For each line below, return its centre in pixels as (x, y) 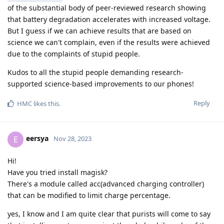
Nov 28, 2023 (72, 139)
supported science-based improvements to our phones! (101, 83)
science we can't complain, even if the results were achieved (109, 42)
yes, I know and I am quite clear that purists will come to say (109, 213)
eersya (37, 138)
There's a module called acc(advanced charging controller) (106, 183)
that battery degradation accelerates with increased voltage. (109, 19)
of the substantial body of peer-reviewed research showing (107, 7)
